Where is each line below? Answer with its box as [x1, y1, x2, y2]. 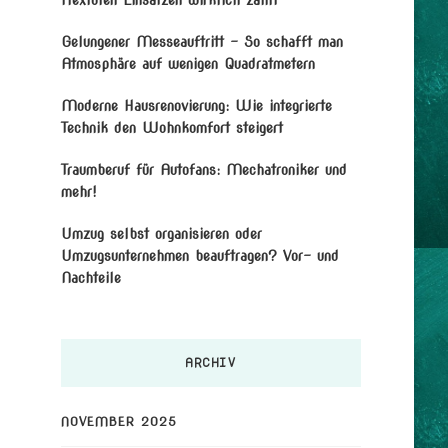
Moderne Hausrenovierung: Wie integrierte [60, 96, 332, 115]
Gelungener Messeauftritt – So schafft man [60, 32, 343, 51]
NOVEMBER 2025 [60, 413, 177, 429]
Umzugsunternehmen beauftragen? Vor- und [60, 246, 339, 265]
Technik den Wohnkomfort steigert [60, 118, 283, 137]
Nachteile [60, 268, 121, 287]
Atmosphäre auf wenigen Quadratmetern [60, 54, 315, 73]
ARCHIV [185, 353, 237, 371]
